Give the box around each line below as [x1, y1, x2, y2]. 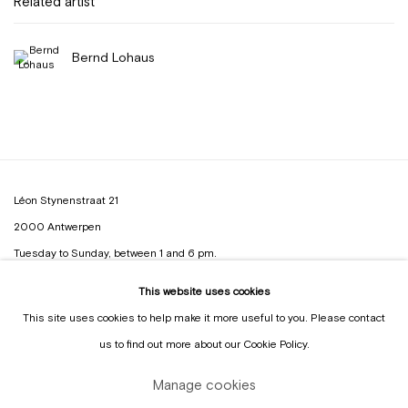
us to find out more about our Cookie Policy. [98, 338, 310, 352]
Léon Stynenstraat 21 [14, 194, 118, 208]
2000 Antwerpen [14, 220, 101, 234]
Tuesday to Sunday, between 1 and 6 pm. [14, 247, 217, 260]
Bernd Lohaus [72, 47, 155, 63]
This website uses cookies [138, 285, 270, 299]
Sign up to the [14, 291, 86, 305]
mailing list [86, 291, 141, 305]
